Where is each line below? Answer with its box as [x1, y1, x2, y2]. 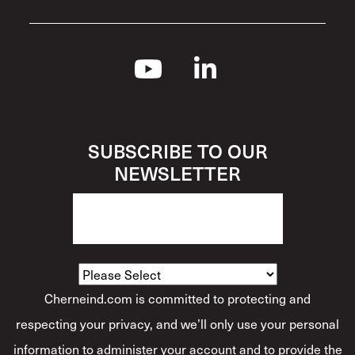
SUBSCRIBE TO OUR [87, 136, 268, 164]
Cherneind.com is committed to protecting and [44, 288, 311, 307]
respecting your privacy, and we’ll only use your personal [16, 313, 339, 333]
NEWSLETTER [114, 158, 241, 186]
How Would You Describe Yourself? [74, 243, 275, 263]
